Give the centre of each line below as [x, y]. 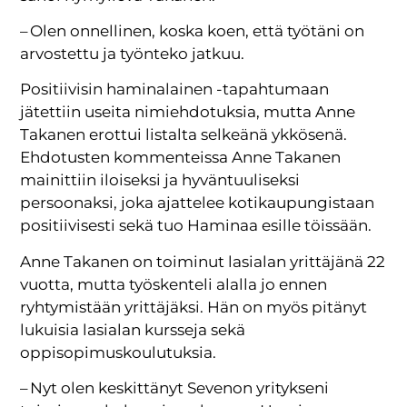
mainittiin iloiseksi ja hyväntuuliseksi [160, 180]
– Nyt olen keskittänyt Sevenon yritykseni [175, 388]
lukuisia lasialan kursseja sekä [133, 329]
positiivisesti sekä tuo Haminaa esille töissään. [196, 226]
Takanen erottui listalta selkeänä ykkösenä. [184, 135]
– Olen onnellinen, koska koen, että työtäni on [193, 31]
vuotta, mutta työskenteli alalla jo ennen [174, 284]
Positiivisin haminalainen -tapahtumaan [175, 89]
